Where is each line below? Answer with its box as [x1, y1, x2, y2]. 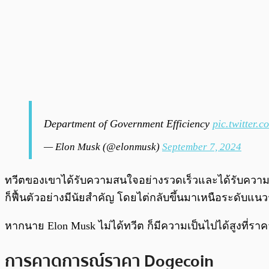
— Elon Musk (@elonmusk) [44, 141, 162, 153]
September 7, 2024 [162, 141, 241, 153]
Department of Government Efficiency [44, 117, 213, 130]
